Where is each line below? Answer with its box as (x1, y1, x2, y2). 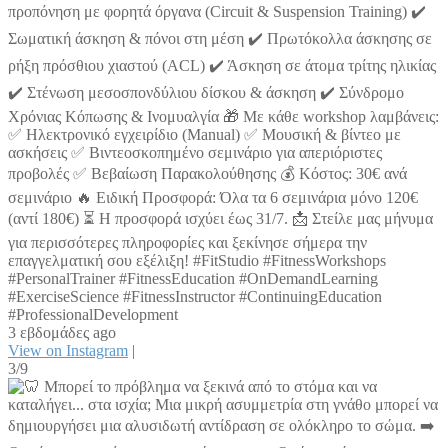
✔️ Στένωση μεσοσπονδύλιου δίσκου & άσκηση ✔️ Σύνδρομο (8, 84, 404, 102)
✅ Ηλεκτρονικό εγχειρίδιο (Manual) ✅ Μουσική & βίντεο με (8, 126, 401, 144)
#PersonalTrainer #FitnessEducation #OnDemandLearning (8, 270, 378, 288)
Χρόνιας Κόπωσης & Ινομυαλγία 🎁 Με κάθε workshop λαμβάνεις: (8, 108, 439, 126)
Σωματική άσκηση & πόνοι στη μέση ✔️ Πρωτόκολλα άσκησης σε (8, 30, 432, 48)
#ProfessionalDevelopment (8, 306, 178, 324)
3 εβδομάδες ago (8, 324, 116, 342)
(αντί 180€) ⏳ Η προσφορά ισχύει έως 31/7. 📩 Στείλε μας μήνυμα (8, 210, 433, 228)
